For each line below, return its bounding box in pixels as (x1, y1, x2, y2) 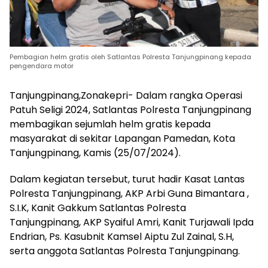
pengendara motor (10, 60, 74, 71)
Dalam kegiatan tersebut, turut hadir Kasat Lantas (10, 172, 245, 186)
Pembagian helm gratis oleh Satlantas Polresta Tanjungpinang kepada (10, 51, 251, 62)
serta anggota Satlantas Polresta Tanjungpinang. (10, 243, 240, 258)
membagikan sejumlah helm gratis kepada (10, 117, 211, 131)
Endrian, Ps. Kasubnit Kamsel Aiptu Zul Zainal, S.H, (10, 229, 234, 243)
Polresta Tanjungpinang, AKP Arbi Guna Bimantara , (10, 186, 249, 200)
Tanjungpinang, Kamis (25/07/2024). (10, 145, 181, 160)
